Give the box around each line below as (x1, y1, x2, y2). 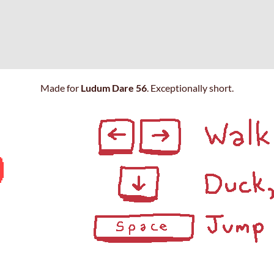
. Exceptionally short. (147, 82, 234, 94)
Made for (40, 82, 81, 94)
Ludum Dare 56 (81, 82, 147, 94)
